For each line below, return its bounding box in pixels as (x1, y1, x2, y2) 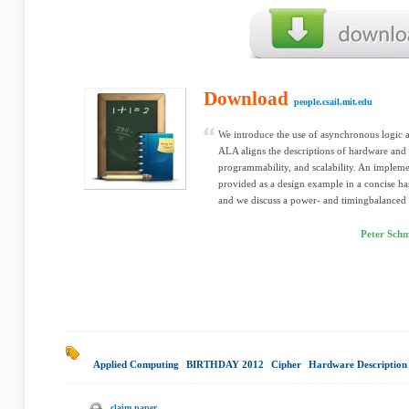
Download (204, 88, 288, 110)
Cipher (271, 359, 301, 370)
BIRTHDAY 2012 (186, 359, 264, 370)
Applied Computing (93, 359, 179, 370)
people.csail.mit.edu (294, 97, 372, 107)
